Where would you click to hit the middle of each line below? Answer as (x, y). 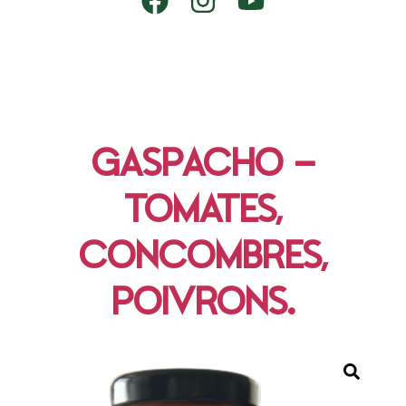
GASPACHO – (203, 164)
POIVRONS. (203, 303)
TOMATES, (203, 210)
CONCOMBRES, (203, 256)
